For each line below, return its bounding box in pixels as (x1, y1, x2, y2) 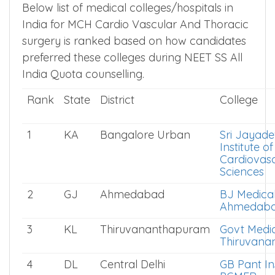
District (100, 93, 134, 107)
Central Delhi (100, 257, 165, 271)
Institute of (220, 140, 273, 154)
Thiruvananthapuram (100, 222, 210, 236)
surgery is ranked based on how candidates (22, 34, 246, 48)
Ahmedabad (100, 187, 165, 201)
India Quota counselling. (22, 67, 144, 81)
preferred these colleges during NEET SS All (22, 50, 242, 64)
